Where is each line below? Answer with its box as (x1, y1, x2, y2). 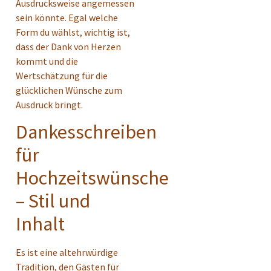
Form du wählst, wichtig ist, (16, 26, 130, 39)
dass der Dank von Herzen (16, 41, 121, 53)
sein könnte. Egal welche (16, 11, 118, 24)
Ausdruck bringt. (16, 99, 83, 111)
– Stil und (16, 189, 90, 214)
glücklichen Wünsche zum (16, 84, 122, 97)
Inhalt (16, 212, 65, 237)
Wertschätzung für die (16, 70, 108, 82)
